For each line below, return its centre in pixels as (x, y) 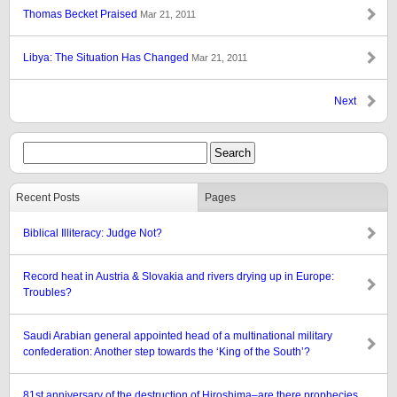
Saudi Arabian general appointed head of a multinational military (178, 336)
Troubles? (47, 292)
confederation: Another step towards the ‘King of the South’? (167, 352)
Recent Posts (48, 198)
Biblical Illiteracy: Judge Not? (93, 233)
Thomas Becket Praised (82, 14)
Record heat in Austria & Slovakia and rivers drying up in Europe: (179, 276)
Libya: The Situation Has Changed (107, 58)
